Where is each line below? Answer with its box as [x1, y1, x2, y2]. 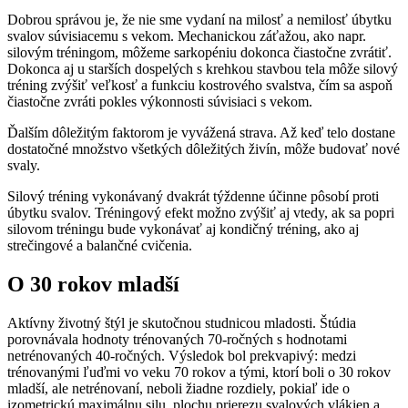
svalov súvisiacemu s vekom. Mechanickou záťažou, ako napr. [7, 28, 366, 45]
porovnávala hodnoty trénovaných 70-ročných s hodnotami [7, 331, 347, 347]
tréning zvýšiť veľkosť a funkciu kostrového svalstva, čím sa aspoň [7, 77, 393, 94]
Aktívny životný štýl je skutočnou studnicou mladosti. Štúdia [7, 314, 356, 331]
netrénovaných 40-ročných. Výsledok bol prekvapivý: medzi [7, 347, 356, 363]
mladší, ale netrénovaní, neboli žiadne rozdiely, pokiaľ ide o [7, 380, 350, 396]
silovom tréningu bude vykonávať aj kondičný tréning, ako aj [7, 221, 359, 238]
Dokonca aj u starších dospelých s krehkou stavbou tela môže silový [7, 61, 398, 77]
